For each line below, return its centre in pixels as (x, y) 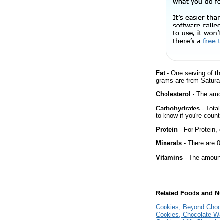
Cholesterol (173, 94)
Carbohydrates (178, 108)
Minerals (169, 143)
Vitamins (169, 157)
